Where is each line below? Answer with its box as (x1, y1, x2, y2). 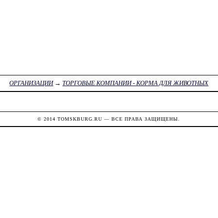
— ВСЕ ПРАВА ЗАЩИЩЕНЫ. (102, 116, 181, 122)
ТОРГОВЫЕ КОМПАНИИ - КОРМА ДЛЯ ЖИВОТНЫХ (62, 79, 209, 87)
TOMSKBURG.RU (57, 116, 103, 122)
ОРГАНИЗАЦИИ (9, 79, 54, 87)
